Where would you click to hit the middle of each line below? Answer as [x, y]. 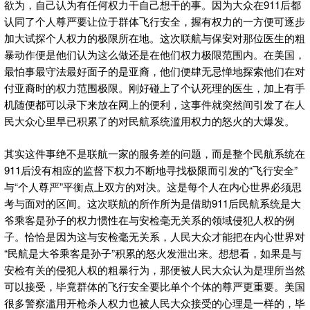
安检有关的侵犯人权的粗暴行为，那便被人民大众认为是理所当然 [155, 269]
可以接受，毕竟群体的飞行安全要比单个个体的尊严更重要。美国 [155, 286]
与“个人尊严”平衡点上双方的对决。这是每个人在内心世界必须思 [153, 186]
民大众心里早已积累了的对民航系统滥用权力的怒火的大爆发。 [149, 121]
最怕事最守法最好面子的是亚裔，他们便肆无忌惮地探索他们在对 [155, 71]
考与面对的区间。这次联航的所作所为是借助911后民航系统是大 [153, 203]
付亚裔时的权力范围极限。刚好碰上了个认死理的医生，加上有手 [155, 88]
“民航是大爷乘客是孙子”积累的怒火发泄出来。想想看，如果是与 [153, 253]
